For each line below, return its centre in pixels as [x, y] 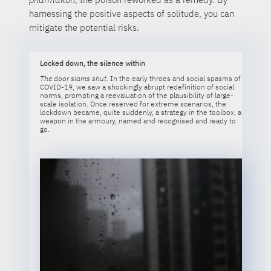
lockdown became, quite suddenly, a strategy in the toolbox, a [140, 113]
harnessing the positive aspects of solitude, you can [132, 13]
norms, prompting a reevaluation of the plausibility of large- [136, 96]
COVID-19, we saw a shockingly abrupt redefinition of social [137, 87]
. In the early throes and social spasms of [173, 79]
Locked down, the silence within [92, 63]
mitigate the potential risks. [84, 27]
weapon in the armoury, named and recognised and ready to [138, 121]
